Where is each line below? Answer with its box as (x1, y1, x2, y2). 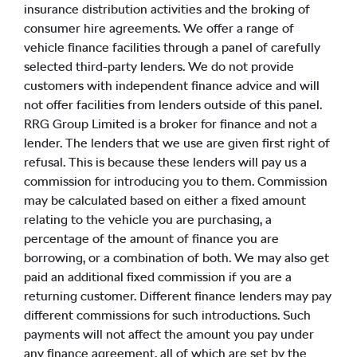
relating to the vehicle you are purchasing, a (24, 211, 272, 227)
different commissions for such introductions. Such (24, 307, 311, 323)
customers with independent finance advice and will (24, 77, 320, 93)
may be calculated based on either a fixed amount (24, 192, 306, 208)
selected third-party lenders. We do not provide (24, 58, 294, 74)
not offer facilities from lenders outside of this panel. (24, 96, 322, 112)
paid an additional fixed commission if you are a (24, 269, 292, 284)
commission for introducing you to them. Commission (24, 173, 328, 189)
